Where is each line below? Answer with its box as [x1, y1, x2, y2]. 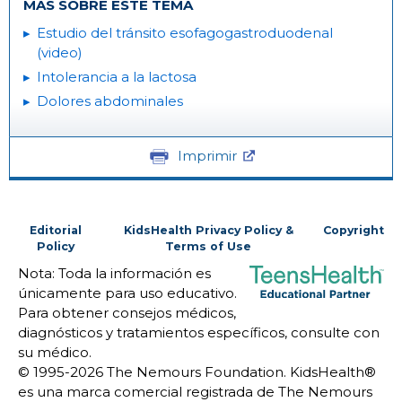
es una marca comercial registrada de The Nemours [18, 382, 372, 400]
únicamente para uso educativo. [18, 284, 237, 301]
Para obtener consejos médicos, [18, 303, 236, 321]
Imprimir [177, 146, 237, 164]
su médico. [18, 343, 92, 361]
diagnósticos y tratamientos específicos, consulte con [18, 323, 380, 341]
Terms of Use [165, 239, 252, 253]
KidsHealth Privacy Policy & [123, 223, 293, 237]
